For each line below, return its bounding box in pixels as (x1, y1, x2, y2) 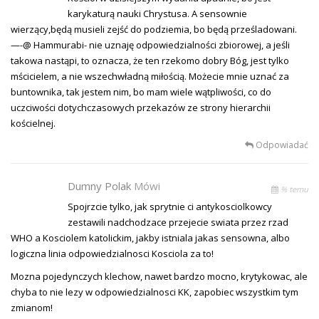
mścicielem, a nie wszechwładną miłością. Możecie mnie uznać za (11, 69, 289, 83)
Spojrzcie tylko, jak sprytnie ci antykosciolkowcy (68, 199, 272, 213)
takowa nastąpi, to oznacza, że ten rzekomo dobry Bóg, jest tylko (11, 53, 289, 67)
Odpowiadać (253, 138, 308, 151)
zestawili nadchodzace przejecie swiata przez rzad (68, 215, 288, 229)
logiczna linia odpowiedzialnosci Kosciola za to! (11, 246, 214, 260)
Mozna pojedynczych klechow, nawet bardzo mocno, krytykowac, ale (11, 269, 308, 283)
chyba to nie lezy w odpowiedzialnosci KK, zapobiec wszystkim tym (11, 285, 298, 298)
